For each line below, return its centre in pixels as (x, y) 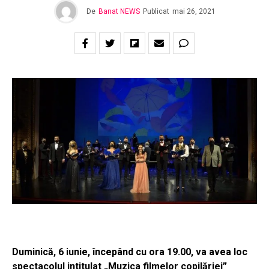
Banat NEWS (119, 12)
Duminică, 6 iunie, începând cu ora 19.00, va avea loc (130, 252)
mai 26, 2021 (194, 12)
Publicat (156, 12)
